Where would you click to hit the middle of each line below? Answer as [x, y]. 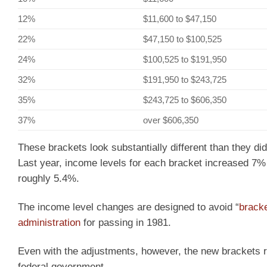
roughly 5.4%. [49, 179]
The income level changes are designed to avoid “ [128, 207]
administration [49, 223]
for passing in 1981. [126, 223]
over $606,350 [170, 120]
